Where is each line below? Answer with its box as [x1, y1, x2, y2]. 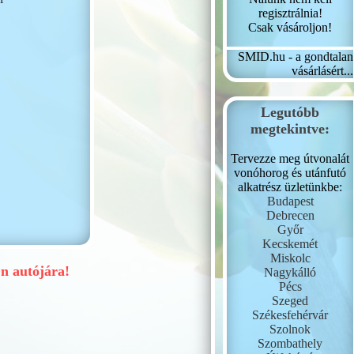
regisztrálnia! [258, 6, 322, 20]
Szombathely [258, 337, 322, 350]
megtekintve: [250, 121, 330, 137]
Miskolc [269, 251, 311, 265]
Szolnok [269, 322, 311, 336]
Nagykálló [264, 265, 316, 279]
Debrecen [265, 209, 314, 222]
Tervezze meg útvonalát [231, 152, 349, 165]
